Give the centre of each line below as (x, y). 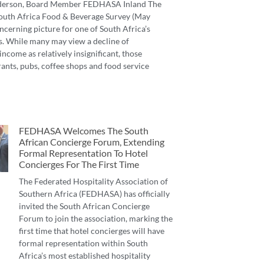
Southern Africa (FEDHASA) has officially (94, 194)
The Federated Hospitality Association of (93, 181)
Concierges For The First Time (79, 164)
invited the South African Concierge (84, 206)
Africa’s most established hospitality (85, 256)
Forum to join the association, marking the (96, 219)
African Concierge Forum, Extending (92, 142)
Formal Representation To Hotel (83, 153)
